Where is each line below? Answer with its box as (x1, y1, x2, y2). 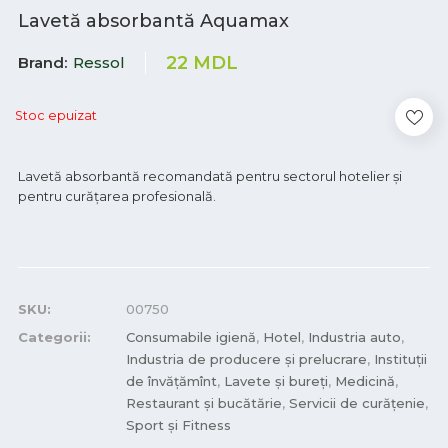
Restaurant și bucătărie (126, 395, 282, 411)
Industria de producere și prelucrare (126, 351, 367, 367)
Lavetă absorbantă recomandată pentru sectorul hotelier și (18, 168, 402, 184)
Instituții (374, 351, 427, 367)
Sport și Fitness (126, 417, 231, 433)
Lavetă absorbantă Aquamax (18, 10, 289, 32)
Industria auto (308, 329, 401, 345)
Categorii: (18, 329, 91, 345)
